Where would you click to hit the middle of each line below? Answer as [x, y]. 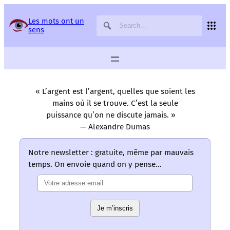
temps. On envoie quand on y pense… [95, 165]
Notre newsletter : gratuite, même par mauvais [111, 153]
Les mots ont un [56, 21]
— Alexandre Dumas [115, 127]
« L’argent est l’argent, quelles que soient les [115, 92]
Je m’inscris [115, 208]
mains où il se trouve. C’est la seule [115, 103]
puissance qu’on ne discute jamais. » [111, 115]
